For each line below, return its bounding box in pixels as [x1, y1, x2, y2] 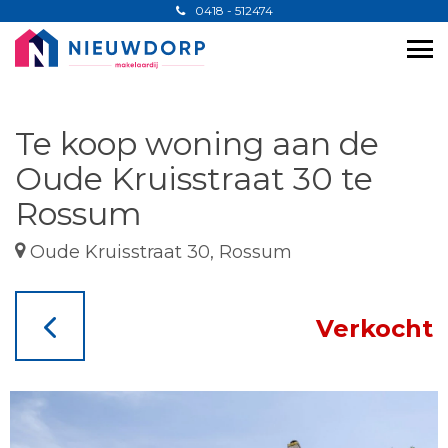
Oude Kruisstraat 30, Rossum [25, 241, 292, 263]
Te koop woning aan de [15, 124, 379, 163]
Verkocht [316, 314, 433, 343]
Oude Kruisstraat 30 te [15, 159, 373, 198]
